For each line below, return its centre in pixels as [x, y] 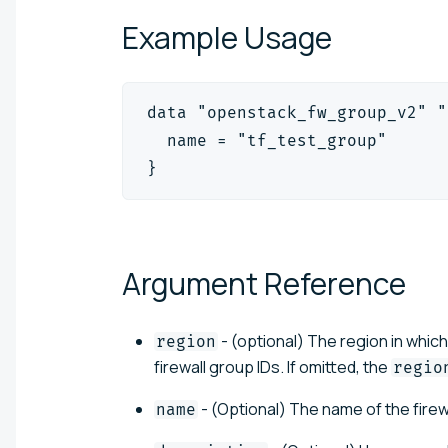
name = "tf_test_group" [267, 140]
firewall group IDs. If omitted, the [272, 366]
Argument [193, 283]
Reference [335, 283]
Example [183, 37]
